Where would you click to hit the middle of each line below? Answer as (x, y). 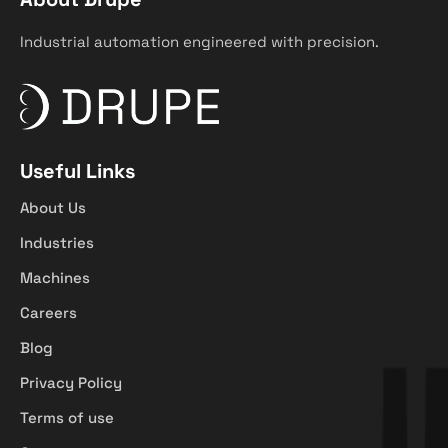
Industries (57, 242)
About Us (53, 207)
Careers (48, 312)
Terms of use (67, 417)
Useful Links (77, 170)
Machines (55, 277)
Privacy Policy (71, 382)
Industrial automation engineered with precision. (199, 41)
